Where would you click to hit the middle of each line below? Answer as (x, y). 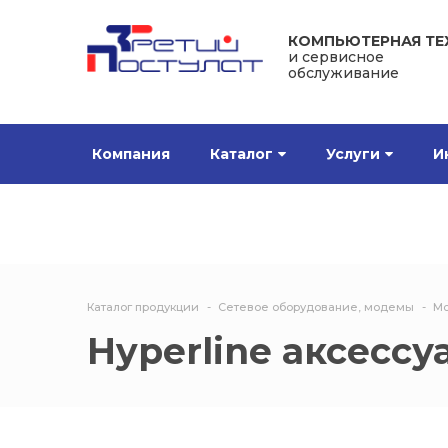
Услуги (353, 154)
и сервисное (335, 57)
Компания (131, 154)
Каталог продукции (143, 307)
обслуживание (343, 73)
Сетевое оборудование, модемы (316, 307)
